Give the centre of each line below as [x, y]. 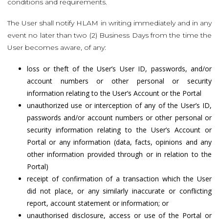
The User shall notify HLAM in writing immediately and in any [109, 23]
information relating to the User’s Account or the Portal [114, 93]
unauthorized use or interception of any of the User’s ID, [119, 106]
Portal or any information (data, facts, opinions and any [119, 142]
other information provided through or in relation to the [119, 154]
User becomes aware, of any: [57, 47]
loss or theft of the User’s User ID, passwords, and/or [119, 69]
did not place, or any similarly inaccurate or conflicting [119, 191]
